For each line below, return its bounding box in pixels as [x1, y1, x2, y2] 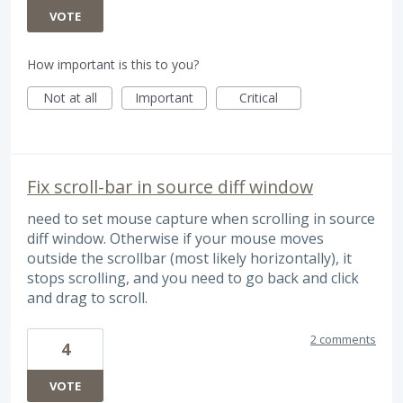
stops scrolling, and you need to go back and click [27, 268, 359, 289]
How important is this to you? [27, 56, 199, 74]
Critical [239, 89, 278, 107]
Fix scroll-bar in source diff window [27, 175, 313, 200]
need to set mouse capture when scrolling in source [27, 209, 375, 229]
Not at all [42, 89, 97, 107]
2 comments [310, 330, 376, 347]
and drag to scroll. [27, 288, 148, 309]
